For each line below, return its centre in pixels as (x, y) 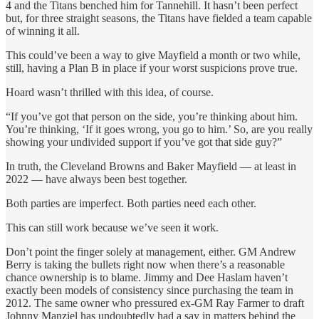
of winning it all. (43, 31)
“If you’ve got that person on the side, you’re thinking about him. (152, 117)
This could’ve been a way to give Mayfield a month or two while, (153, 56)
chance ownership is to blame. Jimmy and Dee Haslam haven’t (147, 278)
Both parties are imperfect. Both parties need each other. (131, 204)
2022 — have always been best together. (96, 179)
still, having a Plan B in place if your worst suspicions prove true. (152, 68)
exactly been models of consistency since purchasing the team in (150, 291)
